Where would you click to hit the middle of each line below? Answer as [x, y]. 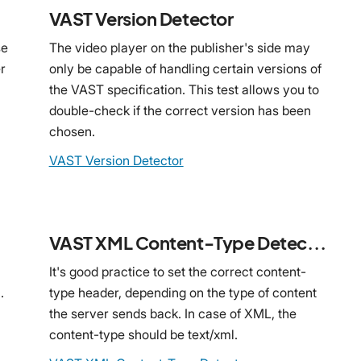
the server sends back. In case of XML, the [172, 313]
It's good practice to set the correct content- [177, 271]
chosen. [72, 131]
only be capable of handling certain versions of [185, 68]
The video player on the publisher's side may [179, 47]
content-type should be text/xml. [143, 334]
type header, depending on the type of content [183, 292]
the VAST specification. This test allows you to [184, 89]
